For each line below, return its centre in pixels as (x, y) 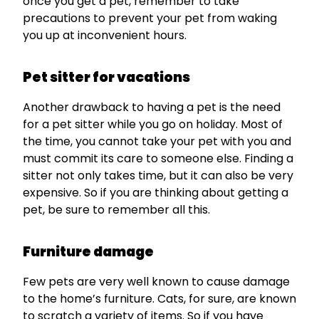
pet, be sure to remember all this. (116, 210)
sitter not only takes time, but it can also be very (158, 176)
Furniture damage (88, 252)
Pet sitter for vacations (106, 78)
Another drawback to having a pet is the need (152, 108)
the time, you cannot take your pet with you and (157, 142)
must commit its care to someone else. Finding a (158, 159)
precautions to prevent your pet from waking (150, 19)
